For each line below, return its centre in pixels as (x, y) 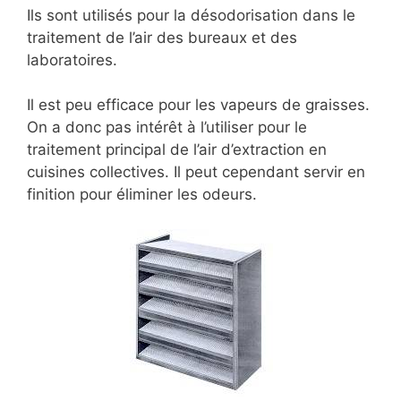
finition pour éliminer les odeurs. (142, 195)
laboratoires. (72, 60)
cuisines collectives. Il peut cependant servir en (196, 172)
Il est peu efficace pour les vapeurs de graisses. (198, 105)
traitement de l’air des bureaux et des (162, 37)
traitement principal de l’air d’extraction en (177, 150)
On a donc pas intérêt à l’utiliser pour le (167, 128)
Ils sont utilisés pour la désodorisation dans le (191, 15)
